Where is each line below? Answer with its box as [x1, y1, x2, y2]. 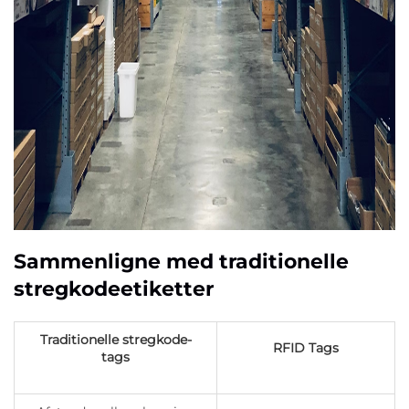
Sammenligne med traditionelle [14, 249, 349, 274]
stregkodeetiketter [14, 277, 214, 301]
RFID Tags [273, 340, 339, 356]
